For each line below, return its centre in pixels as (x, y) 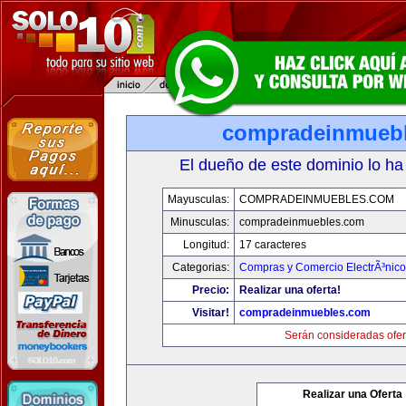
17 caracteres (273, 245)
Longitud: (206, 245)
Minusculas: (200, 222)
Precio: (211, 290)
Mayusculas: (198, 199)
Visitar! (211, 313)
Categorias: (201, 267)
